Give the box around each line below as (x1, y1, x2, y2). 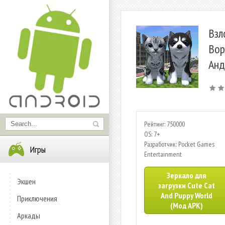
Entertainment (144, 150, 182, 159)
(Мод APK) (170, 200, 203, 210)
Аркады (17, 210, 40, 220)
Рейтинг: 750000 (144, 120, 185, 129)
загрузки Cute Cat (158, 180, 215, 190)
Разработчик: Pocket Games (144, 140, 214, 149)
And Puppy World (160, 190, 212, 200)
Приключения (17, 193, 57, 203)
